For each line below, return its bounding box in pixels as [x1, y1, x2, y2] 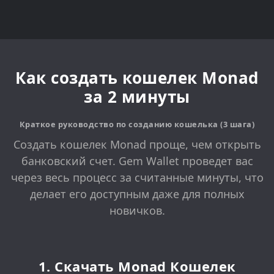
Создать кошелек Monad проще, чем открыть [13, 137, 261, 152]
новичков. [109, 203, 165, 218]
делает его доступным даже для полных [29, 187, 245, 202]
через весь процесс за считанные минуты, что [10, 170, 264, 185]
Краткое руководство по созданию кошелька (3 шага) [19, 119, 255, 130]
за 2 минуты [84, 86, 190, 108]
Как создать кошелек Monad [15, 67, 259, 89]
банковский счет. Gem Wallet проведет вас [21, 154, 253, 169]
